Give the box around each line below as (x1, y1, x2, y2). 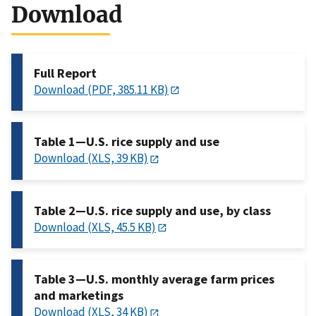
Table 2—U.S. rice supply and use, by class (34, 202, 271, 219)
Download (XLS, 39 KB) (34, 150, 148, 166)
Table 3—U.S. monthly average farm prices (34, 271, 274, 288)
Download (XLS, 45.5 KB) (34, 219, 156, 235)
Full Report (34, 65, 97, 82)
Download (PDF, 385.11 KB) (34, 82, 169, 98)
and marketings (34, 287, 123, 304)
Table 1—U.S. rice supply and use (34, 133, 219, 150)
